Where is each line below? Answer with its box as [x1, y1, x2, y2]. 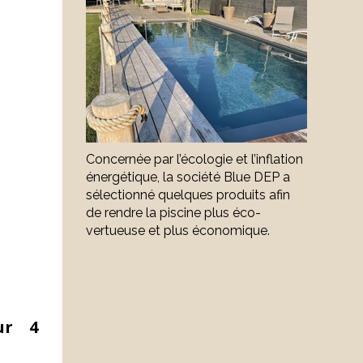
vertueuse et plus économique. [86, 223, 270, 238]
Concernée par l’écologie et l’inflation [86, 152, 303, 167]
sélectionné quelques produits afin [86, 187, 290, 203]
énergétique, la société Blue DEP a [86, 169, 290, 185]
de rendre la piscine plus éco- [86, 205, 261, 220]
